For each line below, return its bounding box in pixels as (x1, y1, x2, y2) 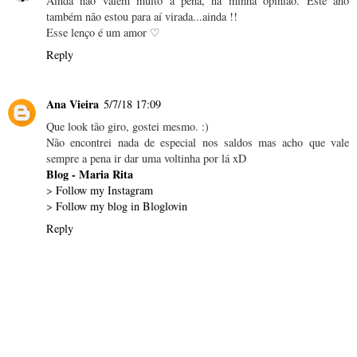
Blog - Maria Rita (46, 166, 133, 183)
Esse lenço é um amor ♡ (46, 25, 160, 41)
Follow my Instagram (56, 182, 153, 198)
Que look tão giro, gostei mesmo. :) (46, 119, 209, 135)
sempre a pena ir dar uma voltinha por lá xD (46, 151, 246, 167)
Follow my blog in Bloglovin (56, 198, 187, 214)
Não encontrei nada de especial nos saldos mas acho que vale (46, 135, 349, 151)
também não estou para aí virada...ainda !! (46, 9, 237, 25)
